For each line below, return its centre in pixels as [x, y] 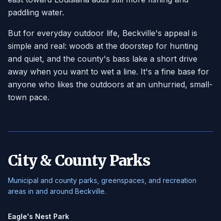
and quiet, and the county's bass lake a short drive [103, 59]
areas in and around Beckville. [57, 191]
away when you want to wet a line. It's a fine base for [109, 72]
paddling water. [36, 12]
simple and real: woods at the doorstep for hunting [103, 46]
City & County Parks [79, 160]
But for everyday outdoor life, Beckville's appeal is [103, 33]
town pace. [29, 97]
